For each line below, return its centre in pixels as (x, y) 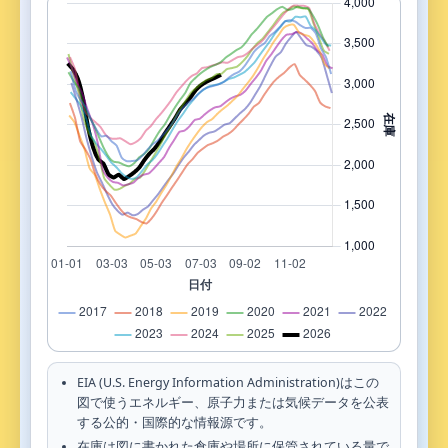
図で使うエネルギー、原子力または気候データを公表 (233, 402)
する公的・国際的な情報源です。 (174, 422)
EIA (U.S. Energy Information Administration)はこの (228, 382)
